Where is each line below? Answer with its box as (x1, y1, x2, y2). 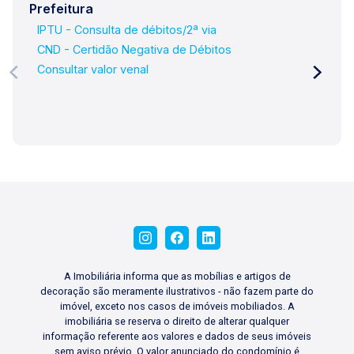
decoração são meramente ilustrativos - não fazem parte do (40, 285, 314, 297)
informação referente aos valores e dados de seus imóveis (43, 330, 311, 342)
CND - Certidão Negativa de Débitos (36, 43, 232, 56)
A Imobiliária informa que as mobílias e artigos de (63, 270, 291, 282)
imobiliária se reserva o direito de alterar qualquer (65, 315, 289, 327)
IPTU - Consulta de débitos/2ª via (36, 23, 217, 36)
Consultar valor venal (36, 62, 149, 76)
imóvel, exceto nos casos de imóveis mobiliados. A (59, 300, 295, 312)
